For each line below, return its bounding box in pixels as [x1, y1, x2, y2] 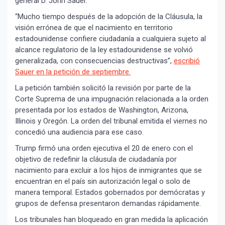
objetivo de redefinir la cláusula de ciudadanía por [15, 155, 177, 164]
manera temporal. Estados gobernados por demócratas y [15, 188, 205, 197]
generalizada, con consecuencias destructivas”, [15, 56, 174, 66]
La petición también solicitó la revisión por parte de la [15, 83, 191, 93]
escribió [174, 56, 200, 66]
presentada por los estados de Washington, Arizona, [15, 105, 188, 115]
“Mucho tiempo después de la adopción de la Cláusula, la [15, 12, 202, 22]
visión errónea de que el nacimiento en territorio [15, 23, 173, 33]
